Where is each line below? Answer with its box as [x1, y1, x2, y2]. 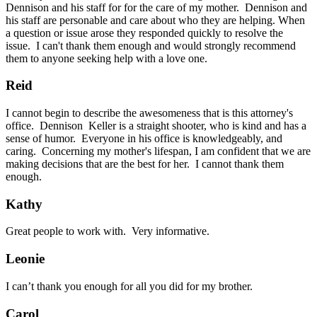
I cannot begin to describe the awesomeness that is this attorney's [6, 106, 293, 119]
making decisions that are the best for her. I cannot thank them [6, 157, 284, 170]
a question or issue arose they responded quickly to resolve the [6, 26, 283, 39]
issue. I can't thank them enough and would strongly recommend [6, 39, 296, 52]
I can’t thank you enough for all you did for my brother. [6, 279, 253, 292]
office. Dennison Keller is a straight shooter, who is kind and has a [6, 119, 306, 132]
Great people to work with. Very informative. [6, 225, 212, 238]
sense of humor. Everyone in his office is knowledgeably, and [6, 132, 282, 144]
